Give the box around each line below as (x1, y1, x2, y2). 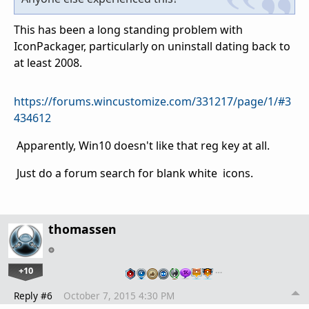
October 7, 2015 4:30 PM (63, 288, 175, 302)
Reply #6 (14, 288, 52, 302)
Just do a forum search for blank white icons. (14, 165, 253, 181)
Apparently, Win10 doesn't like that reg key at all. (14, 137, 270, 153)
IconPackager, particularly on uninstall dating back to (14, 38, 290, 54)
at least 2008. (14, 54, 82, 70)
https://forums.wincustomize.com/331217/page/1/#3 (14, 93, 291, 109)
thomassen (48, 220, 117, 237)
